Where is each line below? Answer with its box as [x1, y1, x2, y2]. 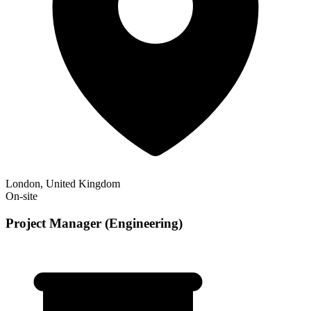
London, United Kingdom [6, 178, 120, 190]
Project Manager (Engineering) [6, 216, 183, 231]
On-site [6, 190, 37, 203]
